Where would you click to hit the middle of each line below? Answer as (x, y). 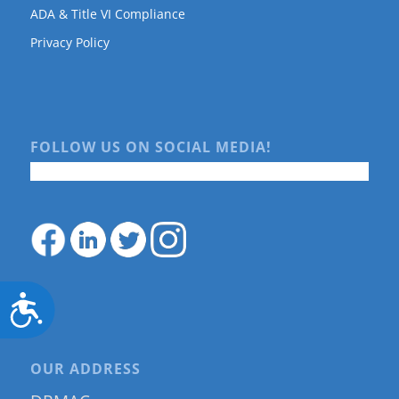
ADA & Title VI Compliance (107, 13)
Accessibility (97, 303)
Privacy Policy (69, 42)
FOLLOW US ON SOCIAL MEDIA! (151, 147)
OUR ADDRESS (85, 369)
